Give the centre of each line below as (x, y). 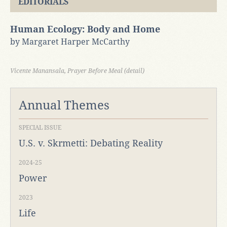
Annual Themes (64, 105)
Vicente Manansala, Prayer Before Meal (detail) (77, 71)
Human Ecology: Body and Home (85, 29)
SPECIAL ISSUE (40, 127)
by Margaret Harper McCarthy (70, 42)
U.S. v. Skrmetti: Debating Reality (91, 143)
